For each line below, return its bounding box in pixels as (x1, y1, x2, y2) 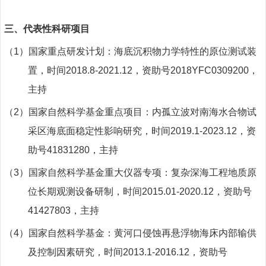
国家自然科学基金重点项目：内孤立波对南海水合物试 (28, 106, 256, 117)
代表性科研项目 (23, 23, 90, 34)
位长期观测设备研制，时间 (28, 186, 142, 197)
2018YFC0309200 (170, 65, 249, 75)
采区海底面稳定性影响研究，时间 (28, 125, 170, 136)
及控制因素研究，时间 (28, 246, 123, 257)
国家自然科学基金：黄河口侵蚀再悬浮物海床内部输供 (28, 227, 256, 238)
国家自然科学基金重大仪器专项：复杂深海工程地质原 (28, 167, 256, 178)
